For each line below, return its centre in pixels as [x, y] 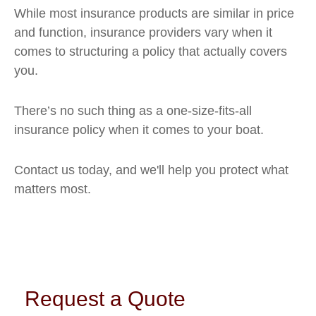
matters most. [53, 189]
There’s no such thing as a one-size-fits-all [133, 111]
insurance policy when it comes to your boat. [139, 130]
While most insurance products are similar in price [154, 13]
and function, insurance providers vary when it [143, 32]
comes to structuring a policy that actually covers [151, 51]
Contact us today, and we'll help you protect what [151, 170]
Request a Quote [105, 299]
